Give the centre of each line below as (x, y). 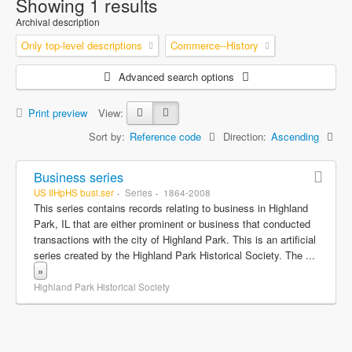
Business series (79, 176)
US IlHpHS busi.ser (74, 192)
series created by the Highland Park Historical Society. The (170, 255)
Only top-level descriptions (82, 45)
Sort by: (107, 136)
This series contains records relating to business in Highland (171, 207)
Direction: (245, 136)
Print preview (56, 112)
